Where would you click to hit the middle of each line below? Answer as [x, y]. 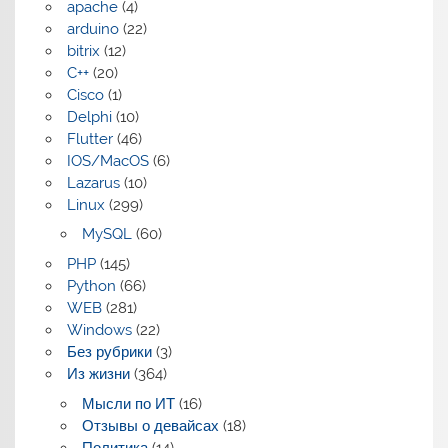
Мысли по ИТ [128, 403]
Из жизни [98, 374]
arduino [92, 28]
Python [91, 286]
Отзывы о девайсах [150, 425]
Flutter [89, 138]
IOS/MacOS [107, 160]
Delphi [89, 116]
